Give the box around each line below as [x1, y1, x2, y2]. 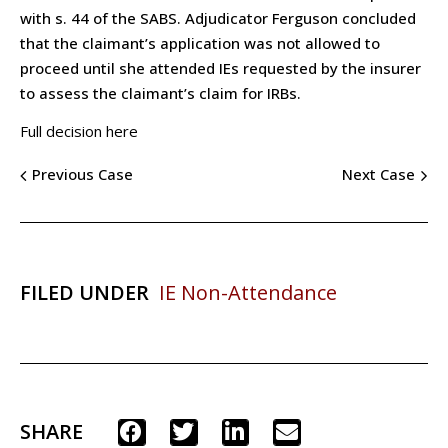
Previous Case [32, 164, 133, 185]
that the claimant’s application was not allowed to [20, 32, 380, 53]
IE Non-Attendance [159, 278, 337, 306]
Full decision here [20, 120, 138, 141]
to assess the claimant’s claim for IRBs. [20, 82, 301, 103]
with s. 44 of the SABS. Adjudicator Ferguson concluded [20, 7, 416, 28]
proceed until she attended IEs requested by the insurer [20, 57, 421, 78]
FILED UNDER [20, 278, 149, 306]
